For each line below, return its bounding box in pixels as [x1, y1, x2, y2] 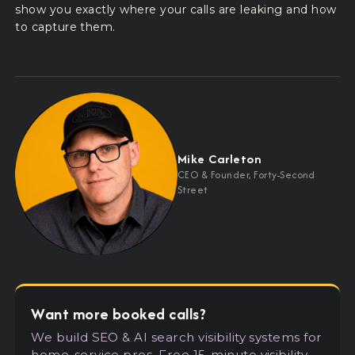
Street [177, 181, 208, 197]
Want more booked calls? [31, 302, 207, 325]
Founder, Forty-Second [208, 166, 315, 182]
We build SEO [31, 329, 123, 345]
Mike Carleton [177, 149, 262, 168]
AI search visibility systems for [130, 329, 323, 345]
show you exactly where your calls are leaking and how [15, 2, 337, 17]
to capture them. [15, 19, 116, 34]
